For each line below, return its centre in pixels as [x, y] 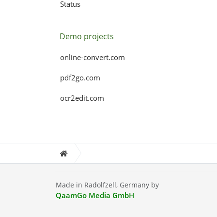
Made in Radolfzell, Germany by [107, 185]
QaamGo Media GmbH [95, 195]
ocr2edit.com [82, 98]
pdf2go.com [80, 77]
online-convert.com [92, 57]
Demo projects [86, 36]
